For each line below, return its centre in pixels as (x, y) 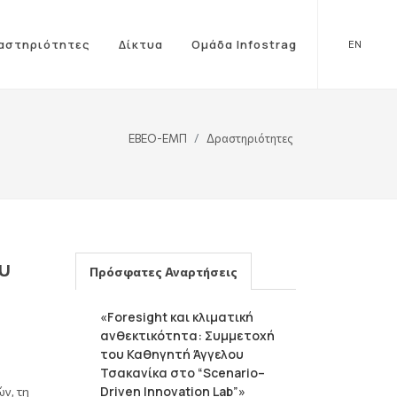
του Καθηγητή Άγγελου (172, 354)
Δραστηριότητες (250, 138)
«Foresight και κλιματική (177, 317)
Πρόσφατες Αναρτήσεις (163, 272)
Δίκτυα (141, 44)
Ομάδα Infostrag (244, 44)
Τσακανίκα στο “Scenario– (183, 373)
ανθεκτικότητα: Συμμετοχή (187, 335)
